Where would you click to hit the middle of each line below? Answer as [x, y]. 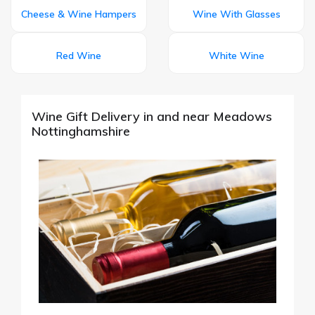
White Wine [236, 55]
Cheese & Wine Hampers [79, 14]
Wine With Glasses [236, 14]
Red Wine [79, 55]
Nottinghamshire [81, 131]
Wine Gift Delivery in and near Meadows [152, 116]
